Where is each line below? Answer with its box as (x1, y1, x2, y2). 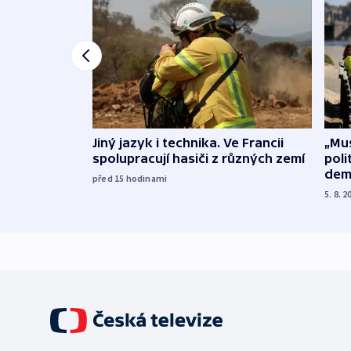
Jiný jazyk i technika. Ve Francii (92, 135, 284, 150)
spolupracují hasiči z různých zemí (92, 150, 305, 165)
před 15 (92, 172, 126, 184)
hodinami (125, 172, 168, 184)
